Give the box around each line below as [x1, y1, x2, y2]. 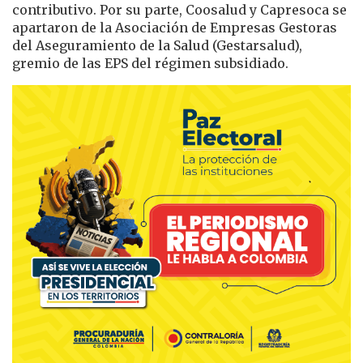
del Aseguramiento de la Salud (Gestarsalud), [12, 37, 302, 54]
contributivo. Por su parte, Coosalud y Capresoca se [12, 2, 347, 19]
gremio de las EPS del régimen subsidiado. [12, 55, 288, 72]
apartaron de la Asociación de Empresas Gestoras [12, 19, 337, 36]
